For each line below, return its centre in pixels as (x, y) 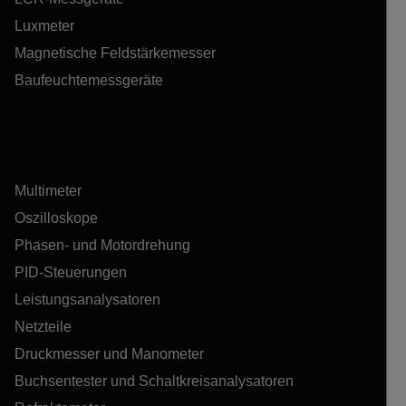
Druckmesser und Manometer (109, 354)
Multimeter (48, 191)
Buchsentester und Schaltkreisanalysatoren (154, 382)
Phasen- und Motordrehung (102, 246)
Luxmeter (44, 26)
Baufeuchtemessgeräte (89, 81)
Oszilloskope (56, 218)
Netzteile (43, 327)
